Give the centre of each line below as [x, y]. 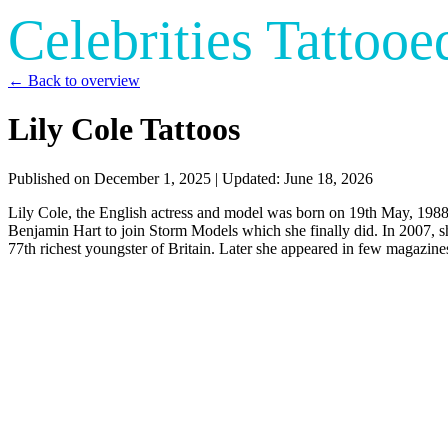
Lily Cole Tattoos [124, 129]
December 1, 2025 [152, 178]
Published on [51, 178]
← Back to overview [74, 80]
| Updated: [247, 178]
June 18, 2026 [328, 178]
